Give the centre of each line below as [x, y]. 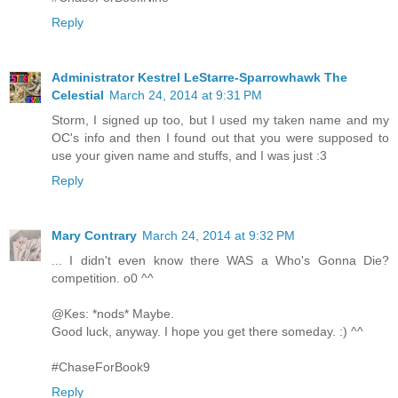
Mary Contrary [94, 235]
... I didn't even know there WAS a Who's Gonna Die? [220, 260]
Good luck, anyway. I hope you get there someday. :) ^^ [207, 331]
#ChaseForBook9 [101, 366]
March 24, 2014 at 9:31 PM [186, 95]
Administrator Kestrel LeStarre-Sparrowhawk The [199, 77]
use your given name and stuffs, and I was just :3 [189, 155]
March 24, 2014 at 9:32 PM [219, 235]
